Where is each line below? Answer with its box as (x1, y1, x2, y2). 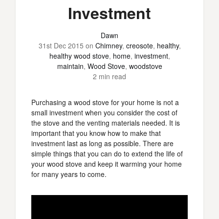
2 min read (93, 71, 126, 81)
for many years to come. (31, 169, 107, 179)
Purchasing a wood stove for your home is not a (31, 97, 179, 107)
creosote (126, 41, 153, 50)
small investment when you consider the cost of (31, 108, 177, 117)
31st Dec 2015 (38, 41, 84, 50)
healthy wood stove (49, 51, 109, 61)
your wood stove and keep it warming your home (31, 159, 182, 169)
